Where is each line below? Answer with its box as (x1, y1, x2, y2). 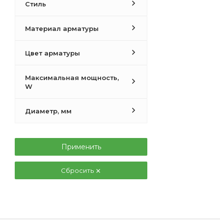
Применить (61, 142, 101, 151)
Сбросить (61, 166, 95, 174)
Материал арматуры (25, 25, 99, 32)
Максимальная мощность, (25, 74, 119, 82)
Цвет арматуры (25, 49, 80, 57)
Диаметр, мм (25, 107, 72, 115)
